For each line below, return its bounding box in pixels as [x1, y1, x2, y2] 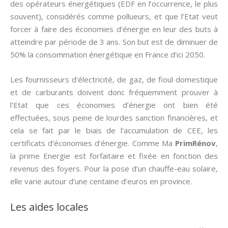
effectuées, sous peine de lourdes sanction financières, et [10, 112, 218, 123]
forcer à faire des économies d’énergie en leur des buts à [10, 24, 218, 34]
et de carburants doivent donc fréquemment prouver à [10, 87, 218, 97]
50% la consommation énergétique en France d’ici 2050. [10, 49, 205, 60]
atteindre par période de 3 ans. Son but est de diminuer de [10, 37, 218, 47]
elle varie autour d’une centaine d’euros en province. [10, 176, 192, 186]
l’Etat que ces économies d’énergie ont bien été [10, 100, 218, 110]
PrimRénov [175, 138, 216, 148]
